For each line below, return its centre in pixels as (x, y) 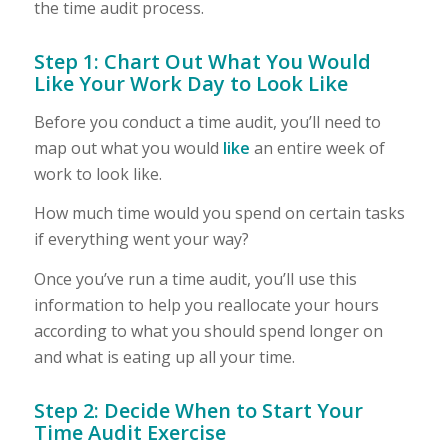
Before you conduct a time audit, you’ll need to (207, 121)
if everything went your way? (141, 239)
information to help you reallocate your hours (206, 304)
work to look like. (97, 173)
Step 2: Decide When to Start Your (198, 410)
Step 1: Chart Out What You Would (202, 61)
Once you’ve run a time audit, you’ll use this (195, 278)
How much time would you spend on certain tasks (219, 213)
